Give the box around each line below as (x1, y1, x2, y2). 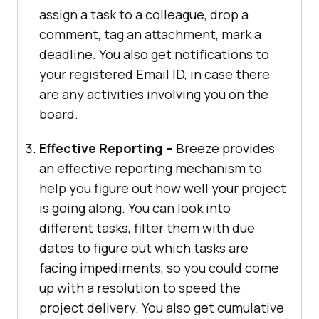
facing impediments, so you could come (39, 259, 279, 277)
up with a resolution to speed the (39, 279, 241, 297)
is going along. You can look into (39, 199, 231, 217)
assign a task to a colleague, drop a (39, 6, 249, 23)
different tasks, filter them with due (39, 219, 255, 237)
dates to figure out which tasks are (39, 239, 249, 257)
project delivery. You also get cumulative (39, 299, 284, 317)
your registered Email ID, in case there (39, 66, 270, 83)
